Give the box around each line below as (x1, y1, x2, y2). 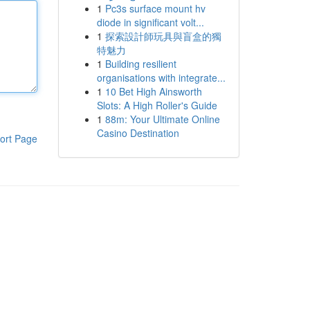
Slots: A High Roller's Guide (96, 98, 217, 112)
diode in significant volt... (96, 15, 204, 29)
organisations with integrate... (96, 71, 226, 84)
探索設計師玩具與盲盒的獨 (104, 29, 221, 43)
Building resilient (104, 57, 176, 71)
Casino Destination (96, 126, 179, 140)
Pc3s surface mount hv (104, 1, 206, 15)
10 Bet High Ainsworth (104, 84, 202, 98)
